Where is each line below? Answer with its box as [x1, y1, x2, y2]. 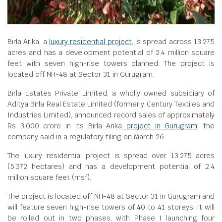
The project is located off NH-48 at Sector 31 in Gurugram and [7, 192, 215, 201]
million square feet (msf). [7, 173, 91, 182]
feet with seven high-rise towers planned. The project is [7, 59, 215, 68]
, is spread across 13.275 [131, 37, 215, 46]
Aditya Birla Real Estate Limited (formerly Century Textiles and [7, 100, 215, 109]
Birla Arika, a [7, 37, 49, 46]
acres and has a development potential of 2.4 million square [7, 48, 215, 57]
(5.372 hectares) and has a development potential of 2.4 [7, 162, 215, 171]
